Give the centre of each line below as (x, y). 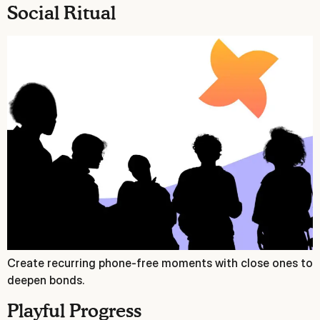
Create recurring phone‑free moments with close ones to (160, 263)
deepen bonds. (46, 280)
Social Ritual (61, 15)
